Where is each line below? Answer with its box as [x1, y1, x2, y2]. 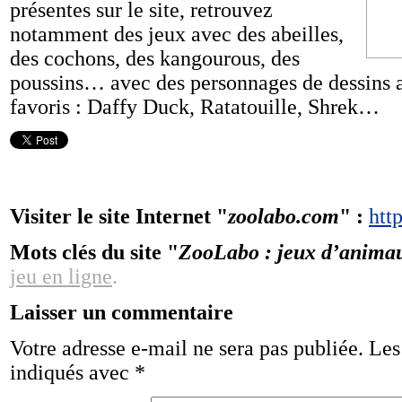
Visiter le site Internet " [10, 205, 228, 228]
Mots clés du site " [10, 240, 179, 264]
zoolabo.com [228, 205, 339, 228]
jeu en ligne [10, 265, 112, 288]
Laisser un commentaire [10, 301, 233, 324]
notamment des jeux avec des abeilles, [10, 22, 344, 46]
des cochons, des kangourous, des [10, 47, 300, 70]
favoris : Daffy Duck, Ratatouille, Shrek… [10, 95, 380, 118]
